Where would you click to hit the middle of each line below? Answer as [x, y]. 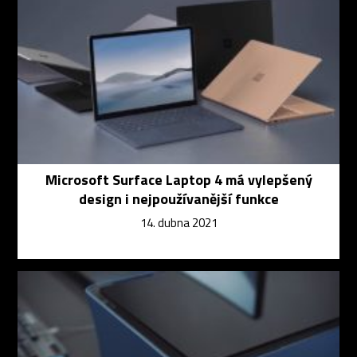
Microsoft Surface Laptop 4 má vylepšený [178, 180]
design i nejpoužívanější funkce [178, 199]
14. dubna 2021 [178, 223]
